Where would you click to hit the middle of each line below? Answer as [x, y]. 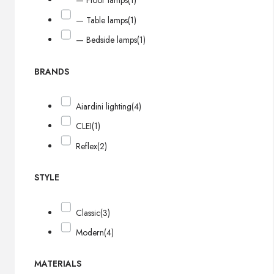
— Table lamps [102, 20]
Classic [88, 213]
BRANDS [52, 71]
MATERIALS [58, 264]
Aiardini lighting [104, 106]
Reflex [87, 146]
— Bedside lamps [107, 39]
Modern [90, 232]
